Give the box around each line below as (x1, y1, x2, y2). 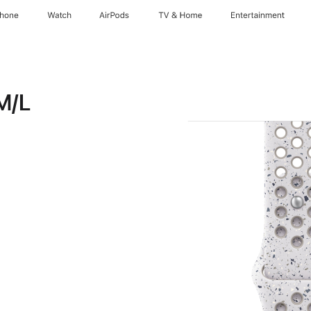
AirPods (99, 10, 130, 20)
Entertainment (231, 10, 285, 20)
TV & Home (158, 10, 202, 20)
